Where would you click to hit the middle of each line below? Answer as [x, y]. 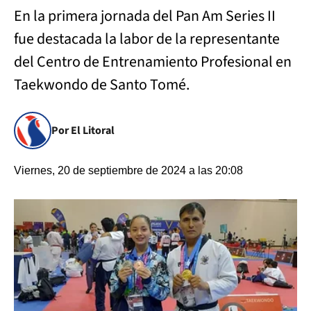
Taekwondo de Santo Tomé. [102, 85]
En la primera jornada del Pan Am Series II [145, 16]
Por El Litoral [83, 131]
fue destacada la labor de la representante [147, 39]
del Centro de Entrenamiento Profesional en [153, 62]
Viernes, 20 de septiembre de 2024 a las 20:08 [128, 170]
